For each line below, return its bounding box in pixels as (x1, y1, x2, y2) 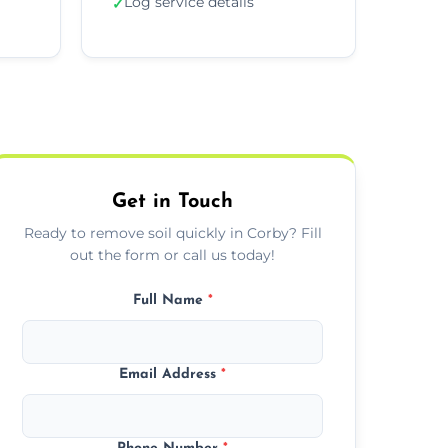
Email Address (119, 366, 222, 382)
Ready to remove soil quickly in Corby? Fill (23, 223, 322, 242)
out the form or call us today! (70, 245, 276, 264)
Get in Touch (112, 191, 234, 212)
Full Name (132, 292, 208, 308)
